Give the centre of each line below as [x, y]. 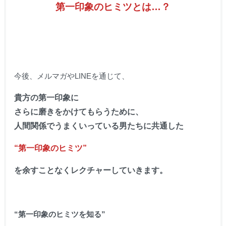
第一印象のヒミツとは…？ [113, 7]
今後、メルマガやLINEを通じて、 [71, 76]
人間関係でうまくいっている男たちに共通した [99, 126]
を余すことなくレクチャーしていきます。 [91, 170]
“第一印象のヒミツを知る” [60, 214]
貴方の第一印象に [46, 97]
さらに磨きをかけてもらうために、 [78, 111]
